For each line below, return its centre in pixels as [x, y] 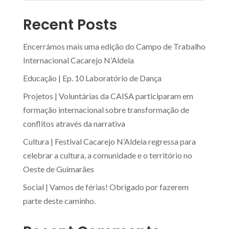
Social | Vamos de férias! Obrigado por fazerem [106, 187]
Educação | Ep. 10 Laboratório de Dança [92, 78]
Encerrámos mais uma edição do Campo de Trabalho [114, 46]
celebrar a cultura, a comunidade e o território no [107, 155]
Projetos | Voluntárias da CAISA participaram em [108, 96]
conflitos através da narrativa [74, 123]
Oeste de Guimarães [58, 169]
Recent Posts [70, 25]
